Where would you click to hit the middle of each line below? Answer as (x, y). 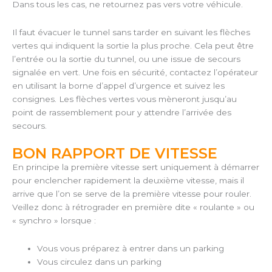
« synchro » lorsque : (54, 221)
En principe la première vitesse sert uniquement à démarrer (136, 167)
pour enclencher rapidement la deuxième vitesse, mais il (128, 181)
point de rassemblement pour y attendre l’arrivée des (122, 113)
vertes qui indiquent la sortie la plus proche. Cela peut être (133, 46)
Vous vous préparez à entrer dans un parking (131, 249)
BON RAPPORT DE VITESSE (115, 154)
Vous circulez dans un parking (100, 262)
